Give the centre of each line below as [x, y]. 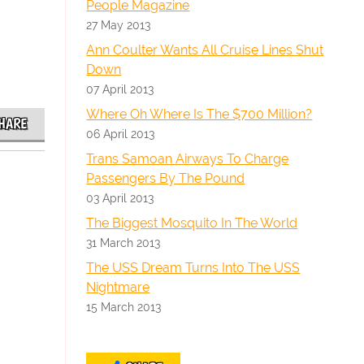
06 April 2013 [121, 134]
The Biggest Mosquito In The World [192, 223]
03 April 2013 [120, 198]
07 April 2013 [120, 89]
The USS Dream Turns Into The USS [193, 268]
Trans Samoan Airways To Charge [188, 159]
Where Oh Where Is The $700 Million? [199, 114]
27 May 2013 [119, 25]
